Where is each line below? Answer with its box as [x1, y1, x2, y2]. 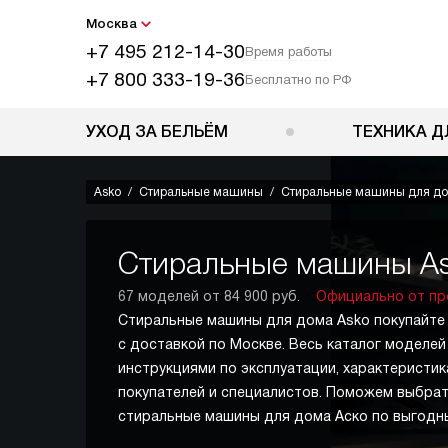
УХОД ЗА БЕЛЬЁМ [86, 123, 228, 140]
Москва [86, 16, 137, 31]
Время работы [245, 44, 332, 59]
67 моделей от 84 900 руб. [118, 288, 300, 304]
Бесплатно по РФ [245, 72, 351, 87]
